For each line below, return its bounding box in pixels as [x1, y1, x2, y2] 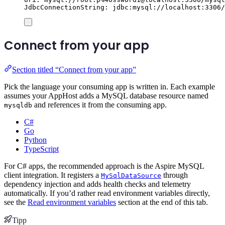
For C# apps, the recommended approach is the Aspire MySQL [4, 161, 204, 170]
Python [24, 135, 47, 144]
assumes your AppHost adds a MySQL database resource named [4, 91, 208, 100]
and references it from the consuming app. [32, 100, 167, 109]
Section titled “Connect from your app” [12, 65, 136, 74]
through [161, 170, 188, 179]
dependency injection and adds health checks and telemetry [4, 179, 191, 188]
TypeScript [24, 144, 59, 153]
